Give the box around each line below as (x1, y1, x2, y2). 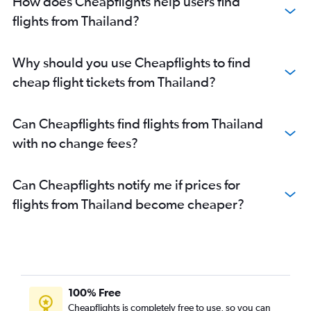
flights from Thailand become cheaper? (12, 196, 244, 212)
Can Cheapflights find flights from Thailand (12, 115, 263, 132)
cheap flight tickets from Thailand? (12, 74, 216, 90)
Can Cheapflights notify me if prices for (12, 176, 240, 193)
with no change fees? (12, 135, 138, 151)
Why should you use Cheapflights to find (12, 54, 251, 71)
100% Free (68, 286, 121, 299)
